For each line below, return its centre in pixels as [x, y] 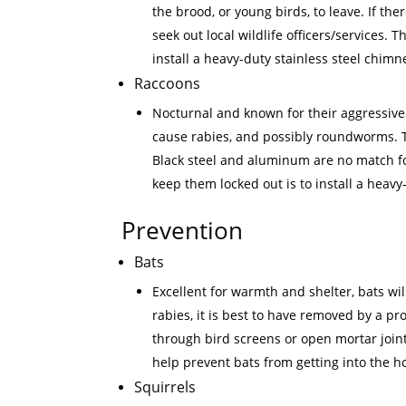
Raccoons [168, 83]
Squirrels [165, 387]
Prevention [183, 230]
